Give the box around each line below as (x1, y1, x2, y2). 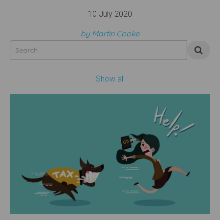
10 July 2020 (88, 9, 132, 19)
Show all (95, 74, 125, 83)
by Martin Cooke (81, 28, 139, 38)
